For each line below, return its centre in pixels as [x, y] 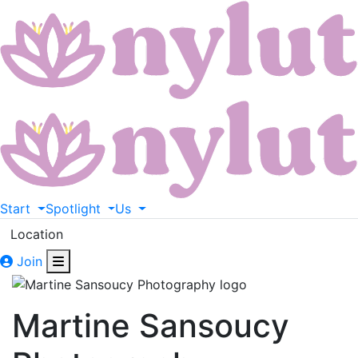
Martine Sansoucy [151, 326]
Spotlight [73, 209]
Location [37, 235]
